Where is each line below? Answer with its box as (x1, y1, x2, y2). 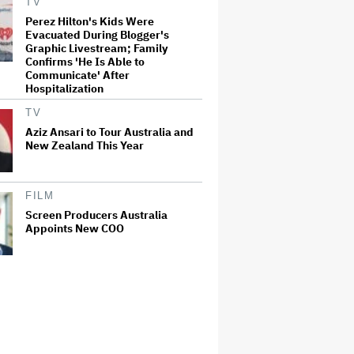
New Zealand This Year (25, 137, 144, 153)
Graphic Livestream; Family (25, 40, 168, 55)
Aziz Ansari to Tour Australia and (25, 124, 194, 139)
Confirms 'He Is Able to (25, 54, 145, 69)
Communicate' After (25, 67, 130, 82)
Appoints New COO (25, 220, 124, 235)
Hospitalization (25, 81, 104, 96)
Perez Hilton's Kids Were (25, 13, 154, 28)
